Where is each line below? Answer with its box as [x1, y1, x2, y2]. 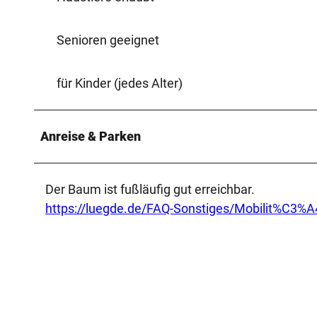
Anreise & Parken [40, 128, 141, 144]
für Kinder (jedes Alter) [57, 75, 183, 91]
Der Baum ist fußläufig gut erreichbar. [45, 181, 255, 197]
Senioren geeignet [57, 32, 159, 47]
